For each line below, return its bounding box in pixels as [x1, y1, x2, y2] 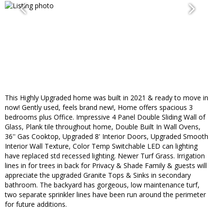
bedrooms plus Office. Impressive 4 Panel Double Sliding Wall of [5, 112, 205, 122]
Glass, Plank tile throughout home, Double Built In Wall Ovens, [5, 122, 201, 132]
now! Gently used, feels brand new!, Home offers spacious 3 [5, 103, 193, 112]
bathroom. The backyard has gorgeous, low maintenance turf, [5, 180, 200, 190]
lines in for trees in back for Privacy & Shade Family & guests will [5, 161, 207, 170]
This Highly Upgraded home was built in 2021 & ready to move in [5, 93, 208, 103]
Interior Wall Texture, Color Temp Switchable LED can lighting [5, 141, 198, 151]
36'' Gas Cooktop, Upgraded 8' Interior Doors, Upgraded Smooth [5, 132, 208, 141]
